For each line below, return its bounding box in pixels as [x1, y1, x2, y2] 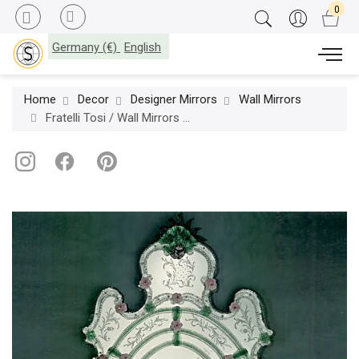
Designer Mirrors [131, 92, 217, 107]
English [124, 40, 161, 54]
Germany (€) [52, 40, 117, 54]
